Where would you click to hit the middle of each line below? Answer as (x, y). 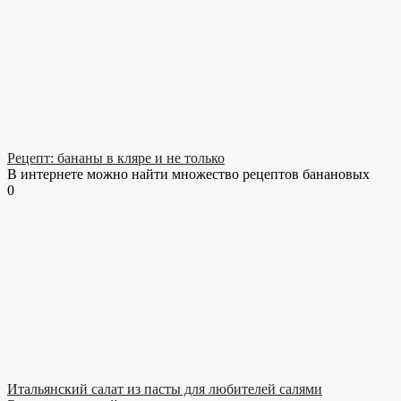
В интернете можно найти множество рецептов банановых (188, 175)
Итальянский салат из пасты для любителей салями (165, 389)
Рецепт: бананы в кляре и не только (116, 158)
